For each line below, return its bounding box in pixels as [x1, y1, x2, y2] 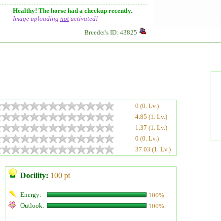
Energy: [20, 191, 41, 198]
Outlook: [20, 202, 44, 209]
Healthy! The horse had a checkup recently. [13, 7, 132, 14]
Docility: [20, 171, 48, 180]
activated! [69, 15, 98, 22]
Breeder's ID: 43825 [84, 29, 137, 36]
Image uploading [13, 15, 60, 22]
